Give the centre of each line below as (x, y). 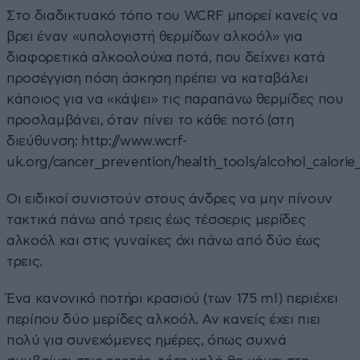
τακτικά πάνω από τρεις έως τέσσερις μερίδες (156, 219)
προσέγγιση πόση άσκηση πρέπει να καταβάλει (157, 78)
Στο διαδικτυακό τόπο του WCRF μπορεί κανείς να (172, 15)
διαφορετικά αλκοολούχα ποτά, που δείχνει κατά (166, 57)
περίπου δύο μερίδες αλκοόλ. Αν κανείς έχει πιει (164, 319)
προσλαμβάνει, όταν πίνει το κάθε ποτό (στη (150, 120)
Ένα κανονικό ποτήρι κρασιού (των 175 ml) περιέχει (172, 298)
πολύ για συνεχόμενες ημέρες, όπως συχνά (147, 340)
